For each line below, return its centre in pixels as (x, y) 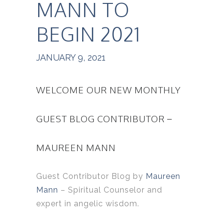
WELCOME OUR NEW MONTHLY (109, 90)
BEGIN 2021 (88, 34)
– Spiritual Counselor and (110, 190)
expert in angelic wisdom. (88, 204)
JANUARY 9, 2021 (71, 58)
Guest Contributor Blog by (91, 176)
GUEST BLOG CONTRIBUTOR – (104, 119)
